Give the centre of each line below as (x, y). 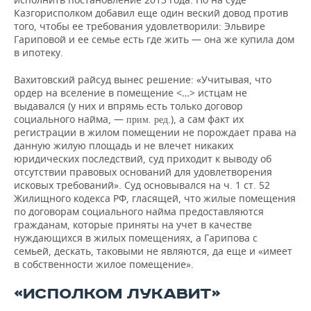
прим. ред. (149, 120)
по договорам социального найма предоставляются (139, 212)
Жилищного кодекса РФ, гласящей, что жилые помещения (155, 199)
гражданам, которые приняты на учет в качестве (133, 225)
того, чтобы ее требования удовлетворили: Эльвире (140, 26)
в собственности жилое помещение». (104, 264)
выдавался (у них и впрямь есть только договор (128, 106)
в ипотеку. (39, 53)
